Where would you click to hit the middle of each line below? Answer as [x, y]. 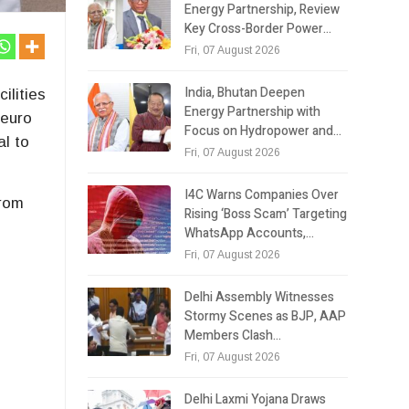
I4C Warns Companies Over [262, 194]
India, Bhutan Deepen [245, 92]
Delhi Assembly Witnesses [260, 297]
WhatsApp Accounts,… [250, 233]
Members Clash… [233, 335]
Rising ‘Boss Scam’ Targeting [266, 214]
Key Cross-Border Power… [258, 28]
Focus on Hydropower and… [263, 131]
